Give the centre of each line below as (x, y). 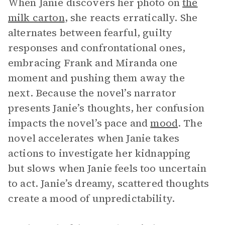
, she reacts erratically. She (131, 18)
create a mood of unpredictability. (92, 198)
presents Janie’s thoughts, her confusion (106, 108)
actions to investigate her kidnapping (99, 153)
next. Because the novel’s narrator (92, 93)
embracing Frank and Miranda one (93, 63)
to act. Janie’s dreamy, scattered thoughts (109, 183)
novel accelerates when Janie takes (94, 138)
